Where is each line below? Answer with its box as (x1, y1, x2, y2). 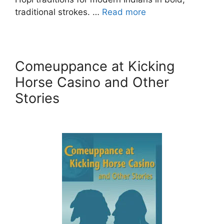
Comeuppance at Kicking (15, 57, 174, 74)
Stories (15, 89, 59, 106)
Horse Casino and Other (15, 73, 169, 90)
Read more (102, 6, 146, 17)
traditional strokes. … (15, 6, 102, 17)
